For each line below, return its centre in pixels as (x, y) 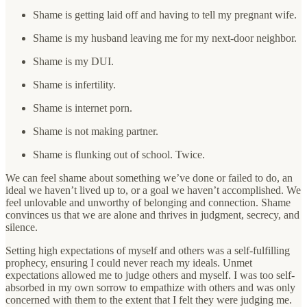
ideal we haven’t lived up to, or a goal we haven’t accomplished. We (153, 190)
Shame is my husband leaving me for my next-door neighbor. (165, 38)
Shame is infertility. (74, 84)
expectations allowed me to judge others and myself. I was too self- (150, 275)
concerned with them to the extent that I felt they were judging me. (149, 299)
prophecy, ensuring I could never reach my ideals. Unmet (129, 262)
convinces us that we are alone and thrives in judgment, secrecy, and (152, 214)
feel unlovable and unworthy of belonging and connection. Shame (148, 202)
